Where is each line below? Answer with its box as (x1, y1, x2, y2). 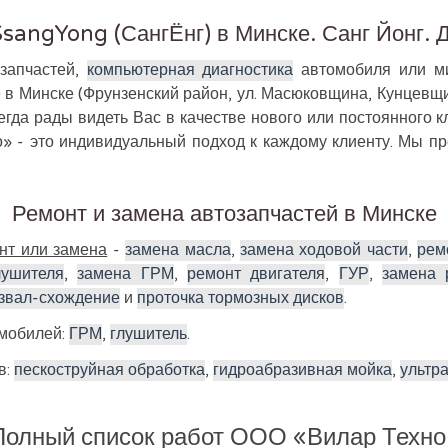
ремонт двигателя (186, 264, 326, 284)
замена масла (125, 240, 231, 260)
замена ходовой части (239, 240, 408, 260)
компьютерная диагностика (86, 60, 294, 80)
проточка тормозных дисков (137, 288, 344, 308)
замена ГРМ (77, 264, 174, 284)
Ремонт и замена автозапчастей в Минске (11, 200, 437, 227)
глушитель (110, 324, 188, 344)
